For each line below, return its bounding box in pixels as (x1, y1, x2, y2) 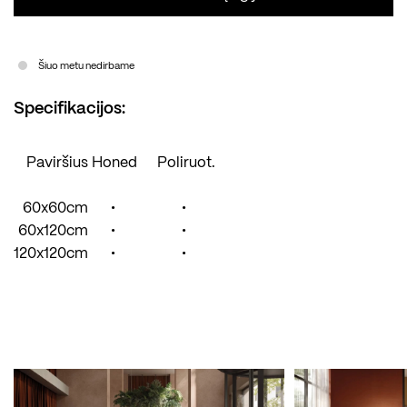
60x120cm (18, 224, 88, 239)
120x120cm (14, 247, 88, 262)
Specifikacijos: (14, 101, 125, 118)
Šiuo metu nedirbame (38, 62, 134, 72)
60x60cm (23, 202, 88, 216)
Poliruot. (153, 156, 215, 171)
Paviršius (26, 156, 88, 171)
